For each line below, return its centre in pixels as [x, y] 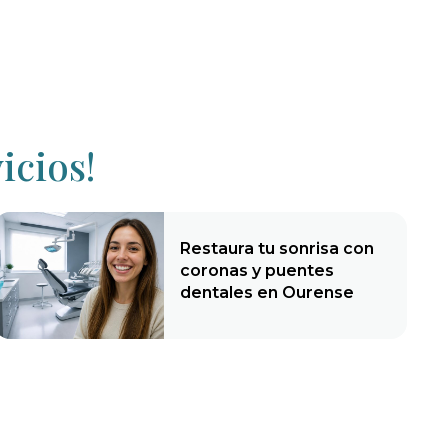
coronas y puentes [257, 270]
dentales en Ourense [267, 292]
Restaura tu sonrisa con [277, 248]
